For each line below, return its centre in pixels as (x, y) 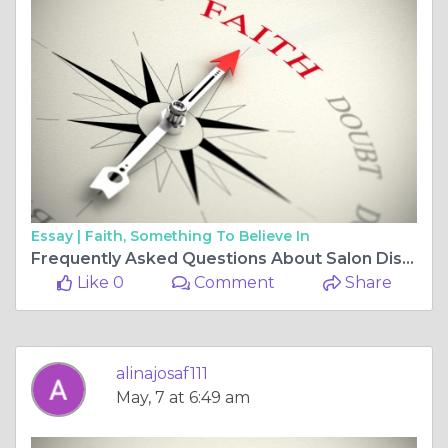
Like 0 (98, 283)
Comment (233, 283)
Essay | (58, 236)
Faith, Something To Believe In (197, 236)
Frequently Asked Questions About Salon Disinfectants (408, 259)
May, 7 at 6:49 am (183, 398)
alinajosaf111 (162, 374)
